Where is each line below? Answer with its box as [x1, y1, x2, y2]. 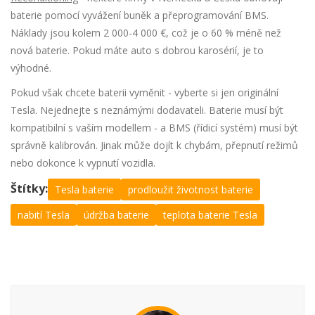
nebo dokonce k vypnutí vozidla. [11, 156, 155, 170]
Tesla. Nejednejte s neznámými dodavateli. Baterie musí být [11, 103, 283, 117]
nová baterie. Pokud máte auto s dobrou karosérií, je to [11, 44, 264, 58]
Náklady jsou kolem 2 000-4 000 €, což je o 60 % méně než [11, 26, 281, 40]
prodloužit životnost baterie [128, 183, 253, 197]
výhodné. [11, 61, 51, 75]
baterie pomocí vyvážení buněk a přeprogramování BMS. [11, 8, 269, 22]
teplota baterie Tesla [163, 208, 257, 222]
